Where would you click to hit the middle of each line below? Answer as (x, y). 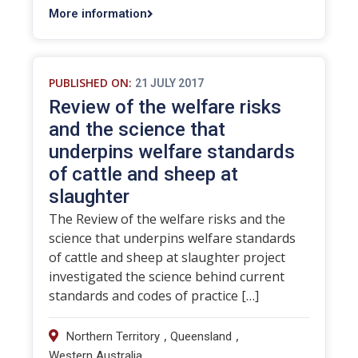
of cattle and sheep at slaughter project (167, 257)
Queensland (201, 336)
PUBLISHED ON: (90, 83)
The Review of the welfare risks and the (167, 219)
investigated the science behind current (167, 276)
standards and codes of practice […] (154, 296)
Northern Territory (113, 336)
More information (98, 14)
